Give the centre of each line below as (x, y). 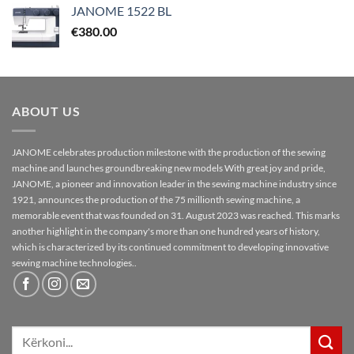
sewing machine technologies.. (74, 262)
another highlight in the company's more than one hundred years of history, (166, 231)
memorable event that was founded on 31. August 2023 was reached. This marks (176, 215)
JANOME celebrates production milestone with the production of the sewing (169, 152)
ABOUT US (46, 111)
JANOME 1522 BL (121, 11)
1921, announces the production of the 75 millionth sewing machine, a (156, 199)
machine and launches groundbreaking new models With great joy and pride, (169, 168)
